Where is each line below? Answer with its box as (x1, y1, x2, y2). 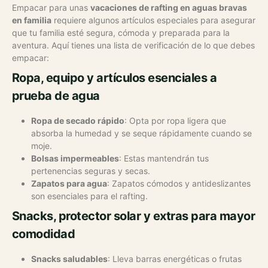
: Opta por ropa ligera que (124, 115, 226, 126)
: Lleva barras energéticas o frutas (108, 254, 242, 264)
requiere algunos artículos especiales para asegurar (51, 15, 255, 25)
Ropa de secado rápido (31, 115, 124, 126)
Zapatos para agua (31, 178, 107, 188)
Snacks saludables (31, 254, 108, 264)
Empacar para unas (12, 2, 90, 13)
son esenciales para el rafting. (31, 191, 148, 201)
